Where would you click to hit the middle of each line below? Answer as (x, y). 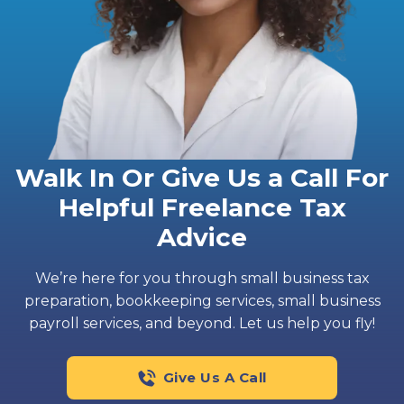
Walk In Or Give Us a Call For (202, 178)
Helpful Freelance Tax (202, 208)
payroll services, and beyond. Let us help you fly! (202, 324)
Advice (202, 238)
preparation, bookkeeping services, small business (202, 301)
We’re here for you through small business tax (202, 279)
